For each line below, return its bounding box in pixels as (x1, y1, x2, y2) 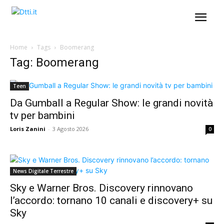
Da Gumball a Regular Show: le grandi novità (10, 97, 213, 109)
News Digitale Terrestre (13, 167, 73, 174)
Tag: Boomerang (10, 55, 99, 69)
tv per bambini (10, 109, 75, 121)
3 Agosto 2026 (52, 125, 88, 132)
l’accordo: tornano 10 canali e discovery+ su (10, 194, 212, 206)
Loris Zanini (10, 125, 45, 132)
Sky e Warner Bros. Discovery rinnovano (10, 182, 193, 194)
